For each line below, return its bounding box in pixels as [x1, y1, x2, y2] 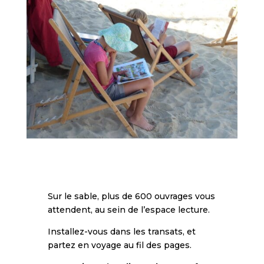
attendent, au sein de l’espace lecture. [47, 204, 210, 215]
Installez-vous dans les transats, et [47, 226, 196, 237]
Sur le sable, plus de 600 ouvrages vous [47, 190, 215, 202]
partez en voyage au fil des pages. [47, 239, 192, 250]
